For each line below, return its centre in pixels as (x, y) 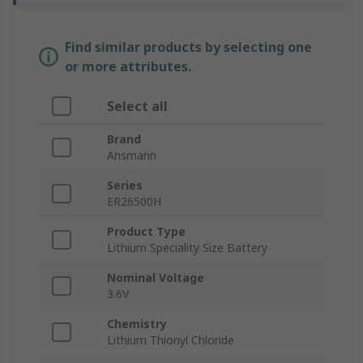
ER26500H (134, 202)
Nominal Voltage (156, 278)
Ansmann (132, 156)
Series (125, 186)
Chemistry (137, 324)
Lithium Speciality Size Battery (187, 248)
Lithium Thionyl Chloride (171, 340)
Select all (137, 107)
